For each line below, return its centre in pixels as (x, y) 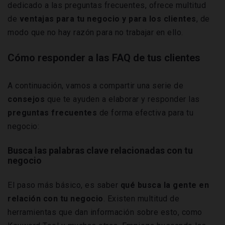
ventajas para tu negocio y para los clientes (108, 19)
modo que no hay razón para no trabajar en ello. (95, 33)
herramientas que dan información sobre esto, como (105, 212)
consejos (26, 99)
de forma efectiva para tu (145, 113)
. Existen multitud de (141, 199)
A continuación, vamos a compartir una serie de (95, 86)
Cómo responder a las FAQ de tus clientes (104, 58)
